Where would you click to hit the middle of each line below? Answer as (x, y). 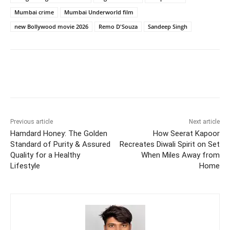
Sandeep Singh (168, 27)
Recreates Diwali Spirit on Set (169, 145)
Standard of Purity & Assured (60, 145)
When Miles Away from (180, 155)
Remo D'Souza (118, 27)
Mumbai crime (34, 12)
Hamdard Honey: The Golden (59, 134)
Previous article (32, 122)
